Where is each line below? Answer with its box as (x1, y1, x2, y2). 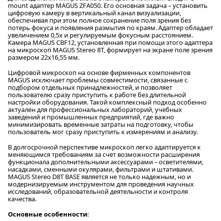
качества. (8, 194, 37, 203)
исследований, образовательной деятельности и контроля (8, 186, 188, 196)
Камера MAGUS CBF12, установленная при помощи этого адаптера (8, 37, 213, 47)
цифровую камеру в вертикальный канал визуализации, (8, 8, 181, 17)
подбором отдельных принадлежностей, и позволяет (8, 82, 172, 92)
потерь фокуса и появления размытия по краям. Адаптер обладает (8, 23, 213, 32)
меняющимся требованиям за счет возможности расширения (8, 149, 200, 159)
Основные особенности (8, 209, 87, 219)
